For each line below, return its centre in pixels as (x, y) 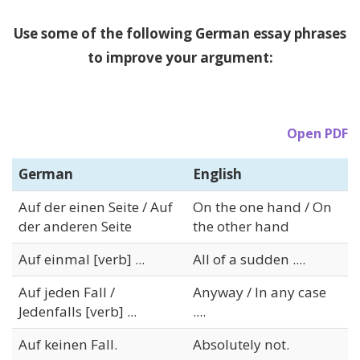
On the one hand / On (262, 207)
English (217, 174)
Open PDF (317, 133)
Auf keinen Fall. (68, 344)
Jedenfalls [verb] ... (78, 311)
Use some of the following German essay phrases (180, 33)
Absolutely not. (241, 344)
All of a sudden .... (249, 259)
